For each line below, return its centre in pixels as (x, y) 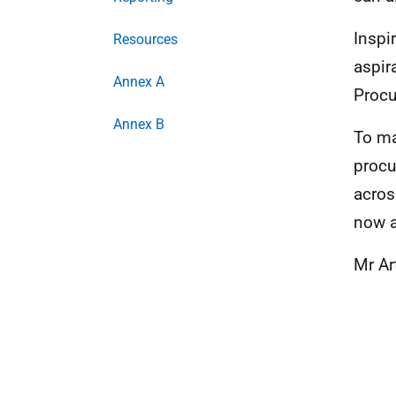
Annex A (139, 82)
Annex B (139, 124)
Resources (145, 39)
